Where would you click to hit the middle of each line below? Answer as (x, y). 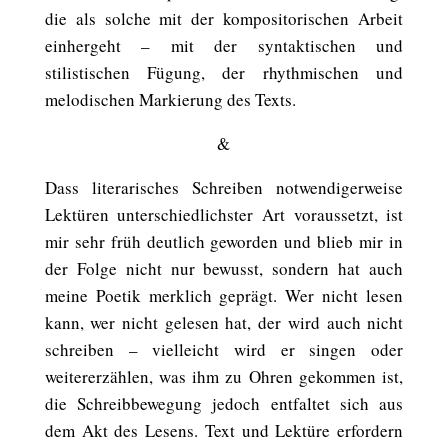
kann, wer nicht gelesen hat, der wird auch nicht (224, 322)
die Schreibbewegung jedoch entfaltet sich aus (224, 403)
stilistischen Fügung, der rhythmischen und (224, 72)
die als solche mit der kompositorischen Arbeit (224, 18)
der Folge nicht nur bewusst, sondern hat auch (224, 268)
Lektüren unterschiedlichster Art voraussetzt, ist (224, 214)
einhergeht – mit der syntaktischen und (224, 45)
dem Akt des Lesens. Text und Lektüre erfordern (224, 430)
